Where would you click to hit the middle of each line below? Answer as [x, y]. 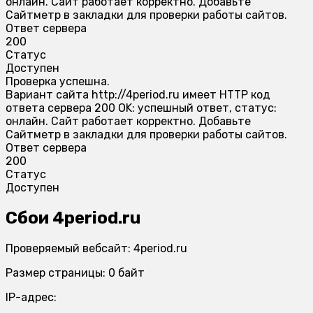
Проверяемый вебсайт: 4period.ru [96, 248]
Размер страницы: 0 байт [75, 272]
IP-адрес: [31, 297]
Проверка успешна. [58, 81]
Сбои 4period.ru [73, 218]
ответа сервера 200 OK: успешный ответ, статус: [141, 108]
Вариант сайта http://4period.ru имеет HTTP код [138, 94]
